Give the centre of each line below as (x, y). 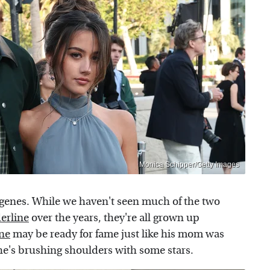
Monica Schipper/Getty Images (189, 165)
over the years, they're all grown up (114, 218)
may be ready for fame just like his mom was (117, 234)
